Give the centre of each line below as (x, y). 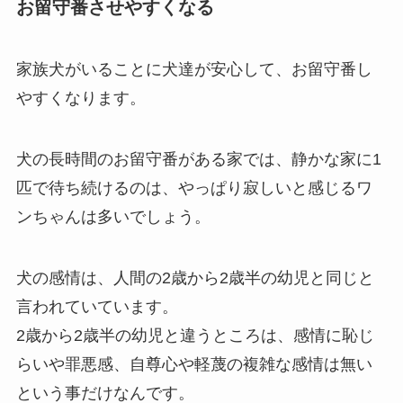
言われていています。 (97, 307)
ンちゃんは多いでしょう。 (113, 217)
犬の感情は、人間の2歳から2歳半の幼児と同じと (195, 278)
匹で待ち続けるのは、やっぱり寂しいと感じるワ (194, 188)
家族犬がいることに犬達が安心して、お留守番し (194, 70)
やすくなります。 (81, 99)
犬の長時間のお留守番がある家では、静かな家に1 (198, 160)
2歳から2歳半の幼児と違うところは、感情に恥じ (195, 336)
